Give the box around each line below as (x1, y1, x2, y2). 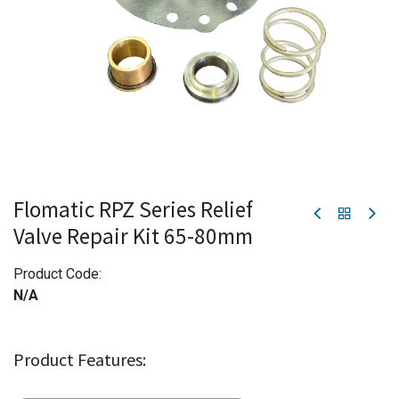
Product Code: (13, 265, 102, 282)
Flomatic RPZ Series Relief (13, 195, 253, 224)
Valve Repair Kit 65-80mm (13, 222, 253, 250)
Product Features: (13, 348, 146, 370)
